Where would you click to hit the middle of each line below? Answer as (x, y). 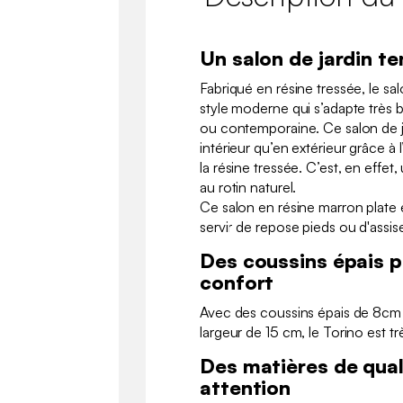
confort (237, 282)
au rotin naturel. (248, 187)
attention (246, 387)
